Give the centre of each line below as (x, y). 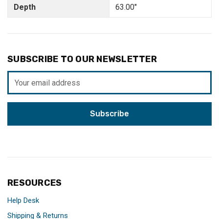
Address (22, 88)
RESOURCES (35, 183)
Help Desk (23, 201)
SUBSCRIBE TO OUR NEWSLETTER (82, 59)
